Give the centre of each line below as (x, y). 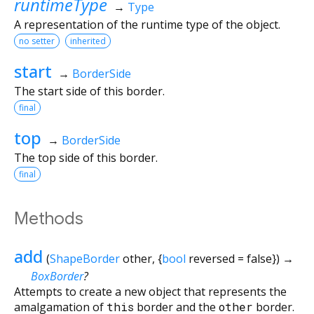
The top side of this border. (86, 157)
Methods (49, 218)
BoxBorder (57, 276)
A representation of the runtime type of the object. (147, 24)
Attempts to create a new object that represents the (150, 291)
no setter (37, 41)
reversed (211, 258)
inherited (88, 41)
